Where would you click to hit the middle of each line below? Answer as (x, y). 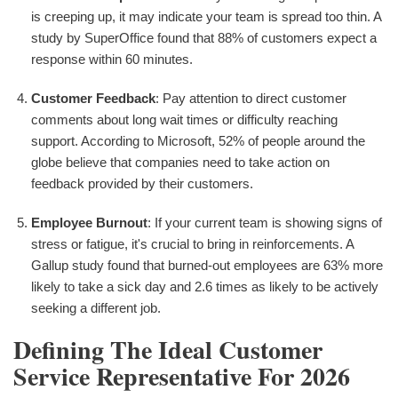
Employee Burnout (89, 222)
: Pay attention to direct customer (251, 98)
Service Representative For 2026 (182, 376)
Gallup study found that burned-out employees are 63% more (207, 265)
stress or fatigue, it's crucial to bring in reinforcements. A (192, 243)
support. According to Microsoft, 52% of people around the (198, 140)
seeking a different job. (96, 307)
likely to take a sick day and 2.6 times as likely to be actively (205, 286)
